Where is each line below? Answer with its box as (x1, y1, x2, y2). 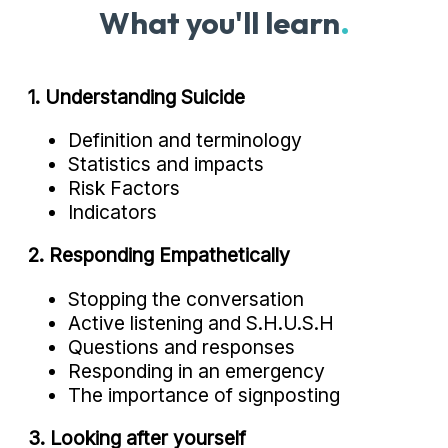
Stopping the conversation (68, 286, 304, 311)
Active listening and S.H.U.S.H (68, 310, 334, 335)
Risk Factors (68, 176, 180, 201)
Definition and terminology (68, 128, 302, 153)
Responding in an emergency (68, 358, 325, 383)
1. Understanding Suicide (28, 84, 245, 109)
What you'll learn (98, 2, 340, 42)
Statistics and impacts (68, 152, 264, 177)
